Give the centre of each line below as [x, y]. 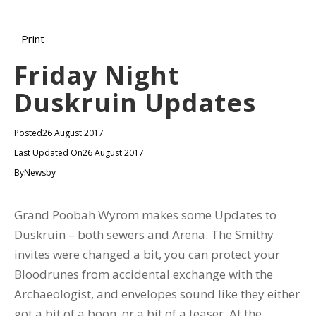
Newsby [40, 172]
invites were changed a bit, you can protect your [147, 254]
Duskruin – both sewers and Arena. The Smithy [144, 235]
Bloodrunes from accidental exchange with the [144, 274]
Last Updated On [48, 153]
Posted [28, 133]
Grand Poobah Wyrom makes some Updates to [145, 215]
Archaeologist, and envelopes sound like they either [157, 294]
